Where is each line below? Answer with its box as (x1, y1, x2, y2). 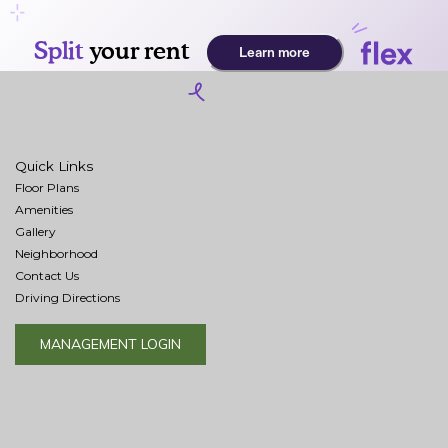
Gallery (15, 224, 56, 240)
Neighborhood (15, 246, 98, 262)
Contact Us (15, 268, 79, 284)
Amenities (15, 202, 73, 218)
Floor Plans (15, 180, 79, 196)
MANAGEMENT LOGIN (40, 335, 181, 354)
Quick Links (15, 158, 93, 175)
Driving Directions (15, 290, 120, 306)
